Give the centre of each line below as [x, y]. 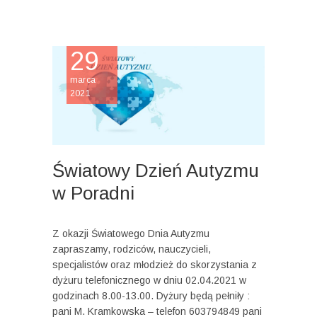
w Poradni [93, 194]
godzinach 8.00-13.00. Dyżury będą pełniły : [151, 296]
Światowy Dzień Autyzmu [156, 171]
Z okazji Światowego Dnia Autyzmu [131, 234]
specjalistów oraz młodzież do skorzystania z [155, 265]
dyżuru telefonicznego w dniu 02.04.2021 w [149, 281]
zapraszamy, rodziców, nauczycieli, [132, 249]
